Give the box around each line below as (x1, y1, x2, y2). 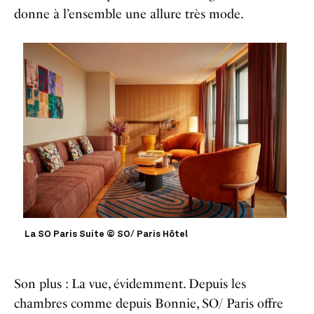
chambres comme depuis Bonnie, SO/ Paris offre (14, 295, 283, 311)
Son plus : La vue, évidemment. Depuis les (14, 275, 246, 292)
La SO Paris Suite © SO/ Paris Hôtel (25, 229, 189, 239)
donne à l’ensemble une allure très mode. (14, 6, 244, 22)
